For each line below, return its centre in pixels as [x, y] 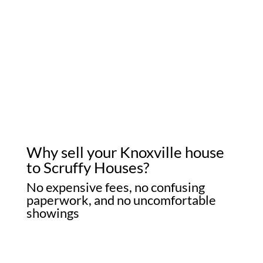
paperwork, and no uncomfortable [121, 200]
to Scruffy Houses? [87, 168]
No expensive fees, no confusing [115, 187]
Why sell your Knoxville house [125, 152]
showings [53, 213]
